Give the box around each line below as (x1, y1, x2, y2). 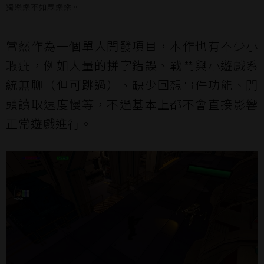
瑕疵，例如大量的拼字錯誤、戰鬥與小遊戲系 (6, 57, 258, 74)
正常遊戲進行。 (6, 115, 93, 132)
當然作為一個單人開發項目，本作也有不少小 (6, 37, 258, 54)
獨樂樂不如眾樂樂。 (6, 1, 80, 12)
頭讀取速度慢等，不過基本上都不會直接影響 (6, 95, 258, 113)
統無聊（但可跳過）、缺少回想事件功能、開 (6, 76, 258, 93)
